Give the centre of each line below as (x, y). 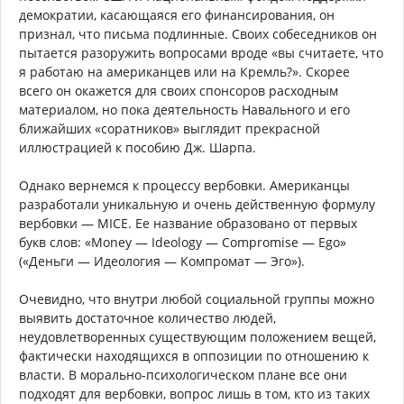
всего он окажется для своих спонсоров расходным (179, 91)
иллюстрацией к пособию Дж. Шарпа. (138, 147)
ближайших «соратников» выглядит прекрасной (170, 129)
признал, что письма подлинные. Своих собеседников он (198, 34)
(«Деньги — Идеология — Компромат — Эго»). (162, 261)
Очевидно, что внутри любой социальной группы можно (197, 299)
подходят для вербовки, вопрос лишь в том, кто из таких (194, 394)
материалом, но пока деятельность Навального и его (184, 110)
